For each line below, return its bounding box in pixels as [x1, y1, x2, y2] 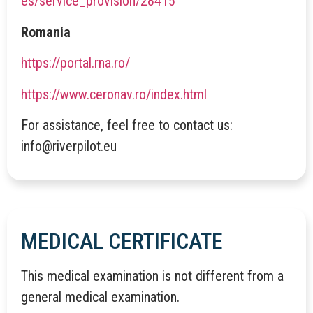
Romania [21, 23, 71, 41]
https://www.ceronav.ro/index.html [21, 85, 207, 103]
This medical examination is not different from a [21, 268, 284, 285]
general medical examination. [21, 289, 180, 306]
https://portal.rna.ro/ [21, 54, 130, 72]
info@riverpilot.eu [21, 137, 117, 154]
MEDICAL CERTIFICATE [21, 228, 223, 255]
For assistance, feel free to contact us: [21, 116, 233, 133]
